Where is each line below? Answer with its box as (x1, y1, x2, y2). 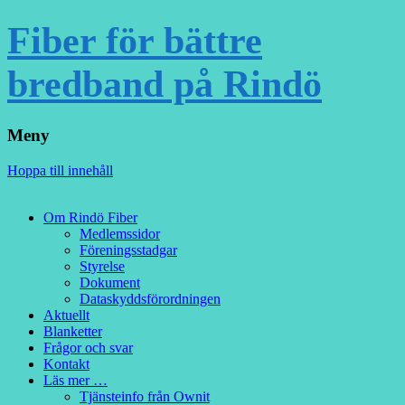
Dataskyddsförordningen (80, 290, 221, 306)
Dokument (80, 274, 140, 290)
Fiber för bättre (7, 20, 262, 62)
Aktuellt (43, 306, 89, 323)
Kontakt (43, 355, 89, 372)
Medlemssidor (80, 225, 160, 241)
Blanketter (43, 323, 102, 339)
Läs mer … (43, 372, 108, 388)
